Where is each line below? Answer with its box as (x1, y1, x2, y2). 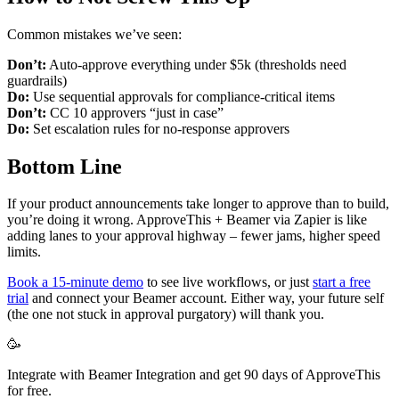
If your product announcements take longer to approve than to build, (7, 196, 389, 212)
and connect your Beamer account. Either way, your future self (28, 290, 384, 306)
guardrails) (7, 72, 67, 88)
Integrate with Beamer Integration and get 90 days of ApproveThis (7, 367, 380, 383)
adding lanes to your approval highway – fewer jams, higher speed (7, 228, 380, 244)
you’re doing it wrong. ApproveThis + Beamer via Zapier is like (7, 212, 367, 228)
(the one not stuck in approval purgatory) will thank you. (7, 306, 324, 322)
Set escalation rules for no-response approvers (29, 120, 289, 136)
